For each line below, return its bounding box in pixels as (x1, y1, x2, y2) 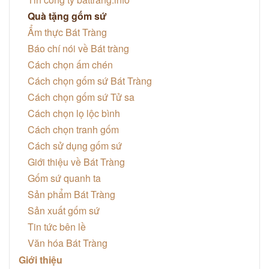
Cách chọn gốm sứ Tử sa (28, 89, 134, 104)
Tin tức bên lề (28, 219, 86, 234)
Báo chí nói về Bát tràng (28, 41, 129, 55)
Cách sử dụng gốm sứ (28, 138, 122, 153)
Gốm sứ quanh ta (28, 171, 101, 185)
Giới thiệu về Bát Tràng (28, 154, 125, 169)
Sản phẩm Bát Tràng (28, 187, 115, 201)
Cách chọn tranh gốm (28, 122, 119, 136)
